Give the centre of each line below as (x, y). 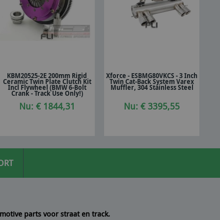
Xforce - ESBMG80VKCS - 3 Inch (152, 76)
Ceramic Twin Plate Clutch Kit (47, 82)
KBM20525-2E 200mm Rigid (47, 76)
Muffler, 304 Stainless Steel (152, 88)
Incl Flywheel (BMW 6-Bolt (47, 88)
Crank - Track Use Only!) (47, 94)
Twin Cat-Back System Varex (152, 82)
